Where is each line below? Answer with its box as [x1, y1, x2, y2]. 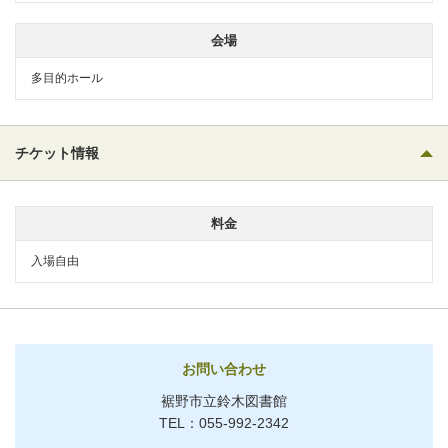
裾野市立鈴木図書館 [161, 392, 287, 409]
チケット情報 [15, 144, 99, 161]
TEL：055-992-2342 [159, 414, 289, 431]
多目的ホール [31, 70, 103, 85]
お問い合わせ [182, 360, 266, 377]
